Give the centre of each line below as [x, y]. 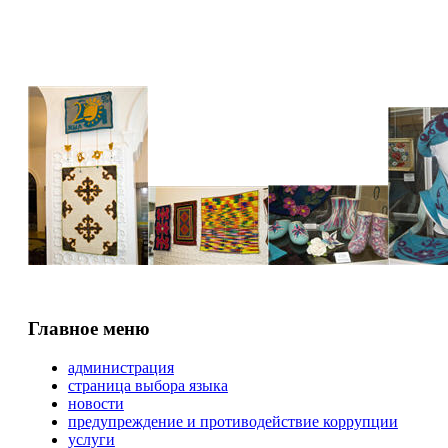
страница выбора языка [147, 385]
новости [95, 403]
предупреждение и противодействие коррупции [232, 421]
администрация [120, 367]
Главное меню [88, 328]
